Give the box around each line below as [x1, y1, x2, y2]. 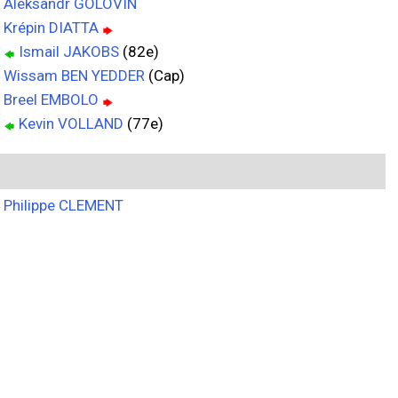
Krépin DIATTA [4, 19, 99, 36]
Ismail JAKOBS [19, 43, 119, 60]
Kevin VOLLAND [19, 115, 123, 132]
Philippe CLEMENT [4, 196, 123, 214]
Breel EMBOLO [4, 91, 99, 108]
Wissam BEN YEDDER [4, 67, 145, 84]
